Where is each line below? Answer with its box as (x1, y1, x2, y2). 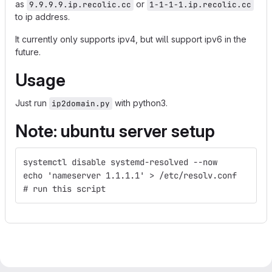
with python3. (112, 98, 168, 108)
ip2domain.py (52, 98, 110, 109)
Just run (15, 98, 49, 108)
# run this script (23, 183, 106, 194)
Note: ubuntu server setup (15, 121, 215, 141)
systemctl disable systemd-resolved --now (23, 157, 217, 168)
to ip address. (15, 12, 70, 22)
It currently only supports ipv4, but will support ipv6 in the (15, 34, 246, 44)
